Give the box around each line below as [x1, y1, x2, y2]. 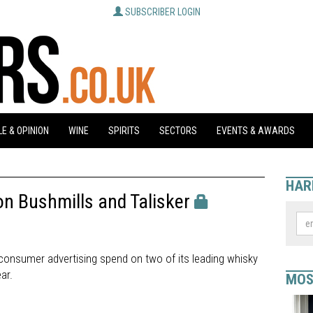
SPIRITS [108, 125, 140, 136]
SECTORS [159, 125, 197, 136]
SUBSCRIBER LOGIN [124, 6, 201, 17]
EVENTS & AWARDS [217, 125, 295, 136]
